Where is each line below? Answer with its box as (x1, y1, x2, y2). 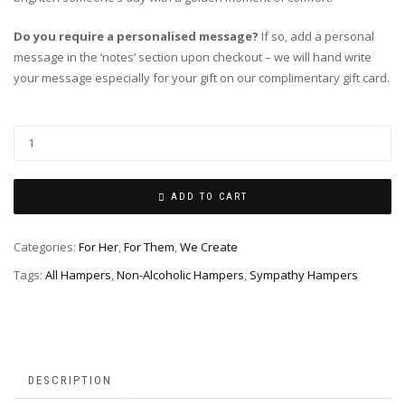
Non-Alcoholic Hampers (117, 266, 244, 283)
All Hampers (45, 266, 111, 283)
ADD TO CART (170, 190, 248, 202)
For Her (79, 238, 118, 255)
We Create (180, 238, 238, 255)
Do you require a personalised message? (14, 27, 261, 44)
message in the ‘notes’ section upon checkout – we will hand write (14, 48, 372, 65)
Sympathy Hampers (250, 266, 358, 283)
